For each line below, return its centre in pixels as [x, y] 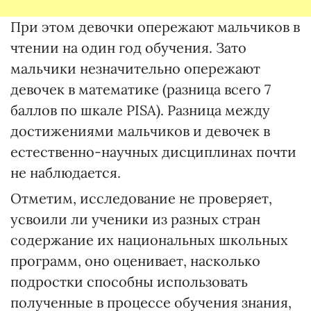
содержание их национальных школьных [149, 240]
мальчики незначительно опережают [135, 68]
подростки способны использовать [129, 281]
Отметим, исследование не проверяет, [141, 198]
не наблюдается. [66, 173]
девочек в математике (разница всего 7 [141, 89]
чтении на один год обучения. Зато [128, 48]
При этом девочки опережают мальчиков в [155, 27]
